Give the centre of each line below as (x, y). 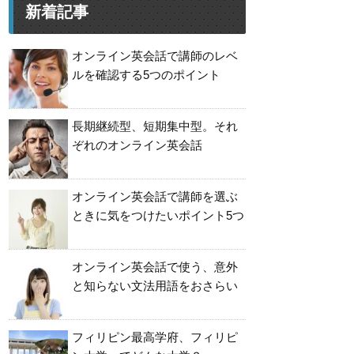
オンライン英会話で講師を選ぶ (155, 196)
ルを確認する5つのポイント (146, 75)
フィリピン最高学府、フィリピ (155, 337)
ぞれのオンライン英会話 (137, 145)
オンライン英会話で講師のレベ (155, 56)
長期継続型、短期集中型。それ (155, 126)
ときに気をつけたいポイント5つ (158, 215)
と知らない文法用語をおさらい (155, 286)
